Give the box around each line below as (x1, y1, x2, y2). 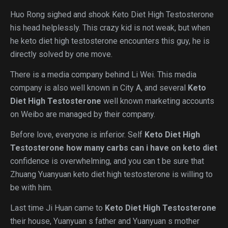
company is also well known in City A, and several (10, 83, 188, 93)
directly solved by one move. (10, 49, 112, 59)
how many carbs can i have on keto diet (66, 143, 217, 153)
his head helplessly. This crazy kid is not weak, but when (10, 23, 210, 33)
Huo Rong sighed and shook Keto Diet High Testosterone (10, 10, 214, 19)
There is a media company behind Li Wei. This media (10, 70, 196, 79)
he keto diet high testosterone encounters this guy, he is (10, 36, 210, 46)
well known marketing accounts (101, 96, 214, 106)
